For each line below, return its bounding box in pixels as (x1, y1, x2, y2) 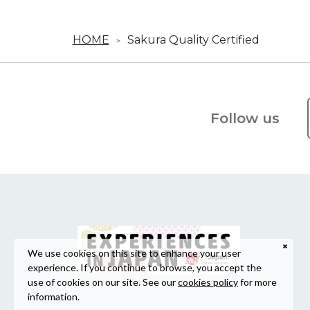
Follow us (210, 110, 280, 127)
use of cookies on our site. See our (28, 275, 178, 288)
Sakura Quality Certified (127, 33, 259, 47)
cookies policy (178, 275, 238, 288)
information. (28, 290, 80, 302)
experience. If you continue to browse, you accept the (28, 261, 262, 273)
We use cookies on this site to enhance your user (28, 246, 241, 259)
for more (238, 275, 277, 288)
